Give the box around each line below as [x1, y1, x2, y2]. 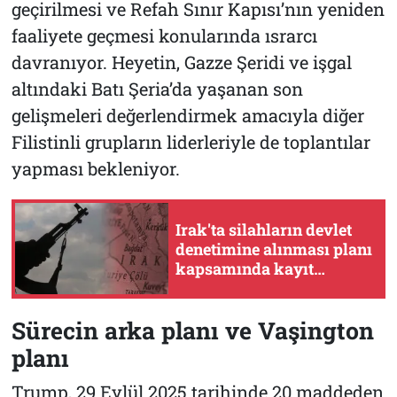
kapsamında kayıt [175, 257, 314, 279]
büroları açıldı [175, 276, 284, 299]
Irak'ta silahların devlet [175, 218, 352, 240]
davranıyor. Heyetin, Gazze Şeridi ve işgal [11, 50, 352, 74]
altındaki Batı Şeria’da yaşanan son [11, 76, 303, 100]
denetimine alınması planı [175, 237, 372, 260]
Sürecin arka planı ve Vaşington [11, 314, 374, 346]
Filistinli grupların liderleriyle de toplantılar [11, 129, 370, 153]
